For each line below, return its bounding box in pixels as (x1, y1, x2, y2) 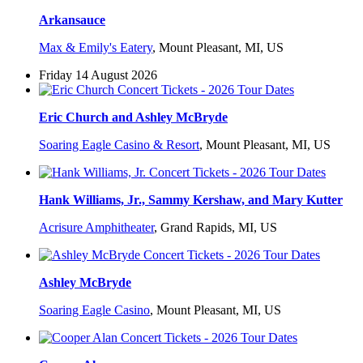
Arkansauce (39, 13, 105, 28)
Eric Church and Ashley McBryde (39, 110, 228, 125)
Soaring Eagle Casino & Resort (39, 138, 199, 152)
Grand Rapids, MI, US (160, 220, 277, 235)
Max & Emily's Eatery (39, 41, 152, 55)
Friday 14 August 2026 (39, 68, 157, 83)
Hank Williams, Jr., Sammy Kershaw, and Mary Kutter (39, 193, 343, 207)
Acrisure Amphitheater (39, 220, 154, 235)
